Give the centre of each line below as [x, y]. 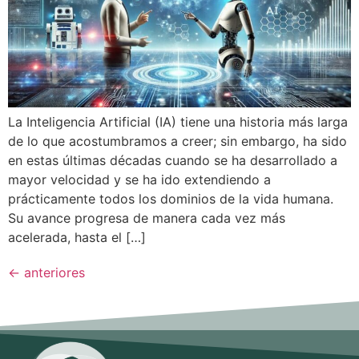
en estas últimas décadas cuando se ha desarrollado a [173, 160]
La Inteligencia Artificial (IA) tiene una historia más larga [178, 122]
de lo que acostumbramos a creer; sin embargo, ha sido [177, 141]
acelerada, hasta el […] [77, 237]
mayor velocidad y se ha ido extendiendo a [139, 179]
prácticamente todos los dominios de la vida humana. [171, 199]
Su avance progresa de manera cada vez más [147, 218]
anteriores [52, 272]
